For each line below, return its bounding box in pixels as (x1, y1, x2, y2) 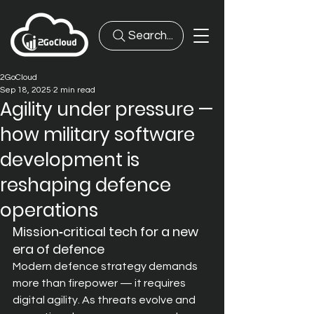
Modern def (13, 261, 72, 272)
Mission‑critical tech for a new (13, 223, 201, 240)
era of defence (13, 240, 104, 258)
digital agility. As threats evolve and (13, 294, 198, 306)
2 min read (53, 86, 95, 95)
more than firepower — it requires (13, 278, 188, 289)
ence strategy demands (72, 261, 200, 272)
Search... (128, 29, 173, 42)
